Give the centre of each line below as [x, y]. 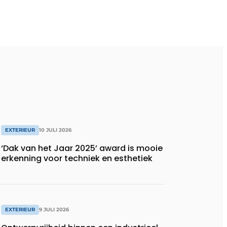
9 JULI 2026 [54, 210]
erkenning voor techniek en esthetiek [77, 158]
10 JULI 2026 [55, 130]
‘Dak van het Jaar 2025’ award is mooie [82, 148]
